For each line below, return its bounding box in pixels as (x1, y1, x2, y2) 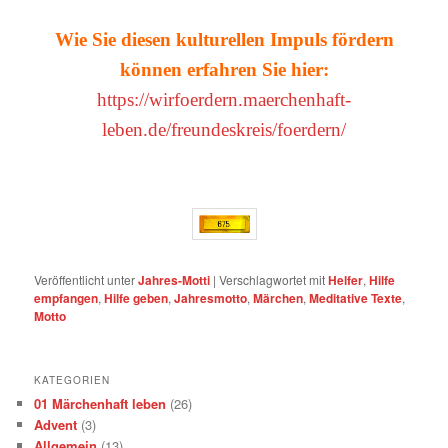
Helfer (328, 270, 364, 289)
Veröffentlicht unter (34, 270, 136, 288)
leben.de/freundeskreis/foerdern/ (102, 119, 346, 141)
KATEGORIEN (34, 372, 111, 387)
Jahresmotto (174, 288, 248, 307)
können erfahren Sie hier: (119, 59, 329, 81)
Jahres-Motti (138, 270, 211, 289)
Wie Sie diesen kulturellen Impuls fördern (54, 29, 394, 51)
